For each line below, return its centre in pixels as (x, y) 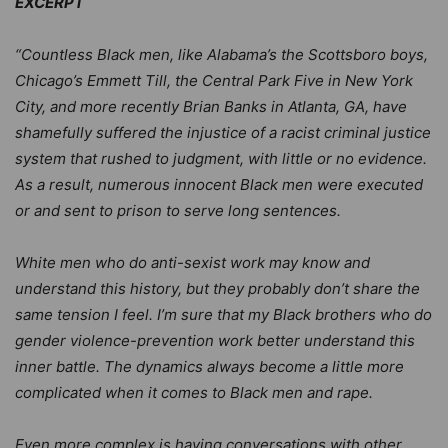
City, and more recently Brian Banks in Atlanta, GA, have (211, 106)
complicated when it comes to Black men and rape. (194, 392)
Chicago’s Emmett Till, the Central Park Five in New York (214, 80)
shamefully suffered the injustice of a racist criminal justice (223, 132)
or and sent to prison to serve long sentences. (178, 210)
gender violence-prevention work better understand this (215, 340)
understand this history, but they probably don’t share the (217, 288)
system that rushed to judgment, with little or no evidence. (221, 158)
